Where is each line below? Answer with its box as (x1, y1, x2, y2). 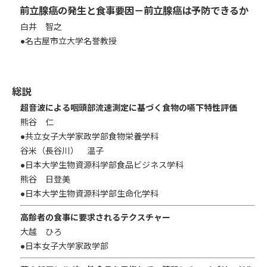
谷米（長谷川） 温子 (20, 146, 104, 156)
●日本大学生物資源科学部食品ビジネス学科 (20, 160, 184, 170)
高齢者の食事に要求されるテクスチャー (20, 213, 170, 223)
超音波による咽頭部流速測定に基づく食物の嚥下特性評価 (20, 103, 237, 113)
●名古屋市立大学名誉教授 (20, 36, 117, 46)
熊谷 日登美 (20, 175, 70, 185)
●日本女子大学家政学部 (20, 241, 108, 252)
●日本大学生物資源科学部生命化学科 (20, 189, 159, 199)
